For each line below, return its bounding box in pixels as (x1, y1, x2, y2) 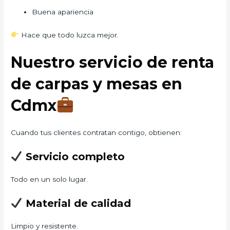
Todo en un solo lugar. (11, 175, 88, 184)
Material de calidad (22, 197, 131, 210)
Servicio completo (22, 150, 125, 163)
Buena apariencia (32, 7, 94, 16)
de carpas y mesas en (11, 74, 183, 94)
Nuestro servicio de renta (11, 53, 215, 72)
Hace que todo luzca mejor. (18, 30, 119, 39)
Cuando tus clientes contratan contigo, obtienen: (11, 128, 182, 137)
